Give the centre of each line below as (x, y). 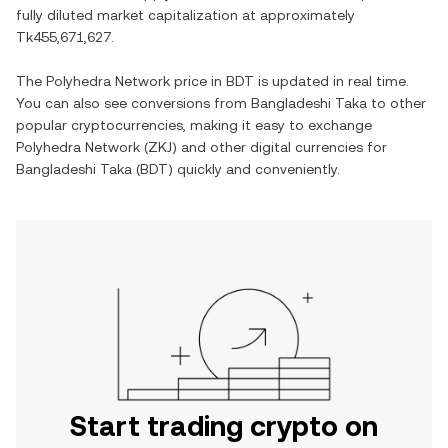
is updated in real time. (331, 81)
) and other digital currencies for (279, 147)
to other (396, 103)
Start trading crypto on (224, 426)
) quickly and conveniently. (254, 169)
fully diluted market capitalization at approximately (185, 15)
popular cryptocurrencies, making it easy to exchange (194, 125)
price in (198, 81)
